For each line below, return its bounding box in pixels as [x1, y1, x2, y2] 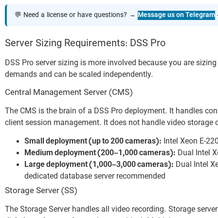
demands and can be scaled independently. [5, 70, 153, 80]
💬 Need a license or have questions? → [15, 11, 138, 20]
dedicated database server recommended [24, 172, 165, 182]
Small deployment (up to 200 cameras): [24, 137, 162, 147]
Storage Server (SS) [5, 186, 77, 197]
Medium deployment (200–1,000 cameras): [24, 148, 176, 159]
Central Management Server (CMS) [5, 87, 132, 98]
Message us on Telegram [138, 11, 215, 20]
